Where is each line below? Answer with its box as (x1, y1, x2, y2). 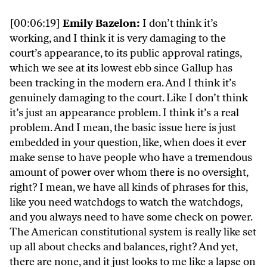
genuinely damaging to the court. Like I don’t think (10, 91, 248, 105)
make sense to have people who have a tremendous (10, 151, 252, 164)
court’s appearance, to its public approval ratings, (10, 46, 241, 60)
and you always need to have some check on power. (10, 210, 252, 224)
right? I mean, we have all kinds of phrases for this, (10, 181, 247, 194)
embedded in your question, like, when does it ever (10, 136, 246, 150)
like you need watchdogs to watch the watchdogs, (10, 195, 242, 209)
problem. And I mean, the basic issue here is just (10, 121, 236, 135)
